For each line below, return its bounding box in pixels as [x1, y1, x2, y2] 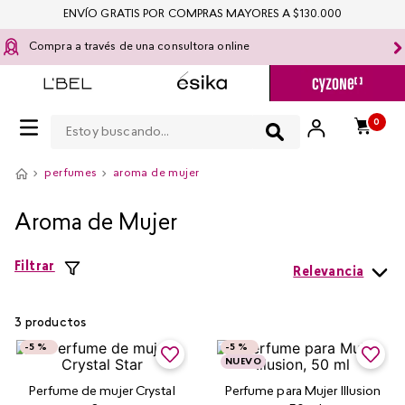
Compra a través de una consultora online [29, 42, 250, 52]
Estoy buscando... [50, 106, 171, 124]
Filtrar [14, 260, 55, 275]
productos [25, 316, 86, 330]
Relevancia [293, 266, 364, 279]
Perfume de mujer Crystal [29, 385, 175, 399]
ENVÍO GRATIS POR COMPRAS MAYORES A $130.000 [62, 9, 343, 20]
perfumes [44, 168, 98, 179]
